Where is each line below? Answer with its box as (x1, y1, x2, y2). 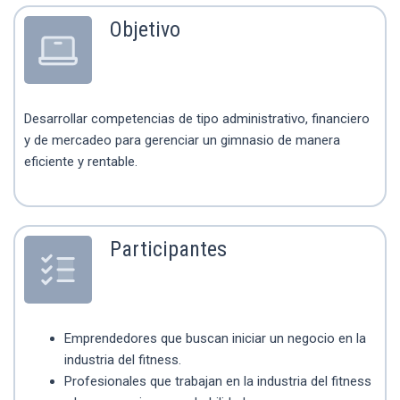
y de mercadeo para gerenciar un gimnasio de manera (24, 132, 340, 149)
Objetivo (110, 17, 180, 43)
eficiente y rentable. (24, 154, 137, 171)
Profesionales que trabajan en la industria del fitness (64, 372, 371, 389)
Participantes (110, 236, 227, 262)
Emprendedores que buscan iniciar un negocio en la (64, 329, 366, 346)
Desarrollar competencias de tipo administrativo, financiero (24, 111, 370, 128)
